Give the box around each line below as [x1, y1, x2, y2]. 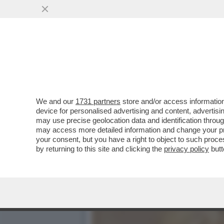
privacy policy [164, 144, 209, 153]
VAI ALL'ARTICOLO [106, 76, 177, 85]
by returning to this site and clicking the [36, 144, 164, 153]
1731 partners [75, 97, 120, 105]
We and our [36, 97, 75, 105]
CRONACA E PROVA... [91, 55, 196, 66]
